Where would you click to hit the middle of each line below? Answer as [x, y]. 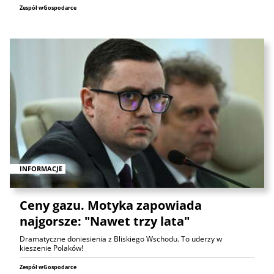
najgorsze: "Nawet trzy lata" [105, 221]
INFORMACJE [41, 169]
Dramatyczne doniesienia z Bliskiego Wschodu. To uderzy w [121, 239]
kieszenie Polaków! [51, 248]
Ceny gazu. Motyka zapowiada [111, 206]
